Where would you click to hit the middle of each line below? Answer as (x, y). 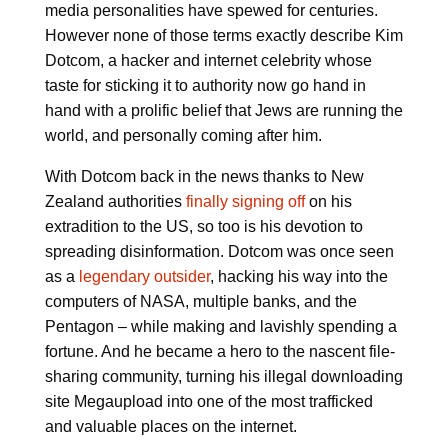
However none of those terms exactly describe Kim (223, 36)
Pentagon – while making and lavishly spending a (220, 327)
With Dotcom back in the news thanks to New (204, 177)
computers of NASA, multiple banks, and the (200, 302)
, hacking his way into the (298, 277)
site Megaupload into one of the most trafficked (208, 402)
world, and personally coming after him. (183, 136)
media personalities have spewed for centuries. (211, 11)
